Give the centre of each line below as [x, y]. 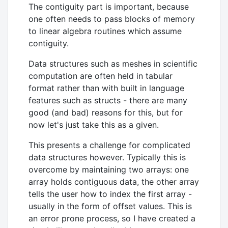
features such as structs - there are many [108, 100]
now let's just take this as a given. [94, 124]
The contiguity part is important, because [109, 6]
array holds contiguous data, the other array [114, 181]
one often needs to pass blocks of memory [112, 19]
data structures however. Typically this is [107, 157]
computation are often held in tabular [101, 76]
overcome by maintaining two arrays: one [109, 169]
